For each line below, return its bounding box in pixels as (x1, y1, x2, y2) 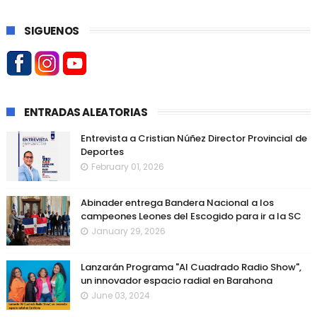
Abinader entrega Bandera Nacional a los (80, 196, 274, 210)
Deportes (80, 145, 124, 159)
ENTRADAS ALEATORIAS (23, 105, 148, 120)
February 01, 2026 (91, 161, 164, 173)
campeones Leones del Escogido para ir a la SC (80, 209, 301, 224)
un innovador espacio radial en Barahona (80, 274, 272, 288)
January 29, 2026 (91, 225, 166, 238)
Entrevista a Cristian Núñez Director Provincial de (80, 132, 307, 146)
